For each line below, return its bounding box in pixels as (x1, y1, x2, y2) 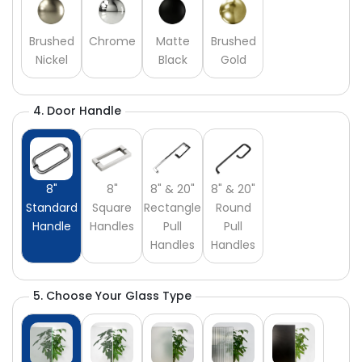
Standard (25, 200, 78, 217)
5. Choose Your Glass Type (33, 288, 192, 305)
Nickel (35, 52, 68, 69)
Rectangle (144, 200, 201, 217)
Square (92, 200, 132, 217)
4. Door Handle (33, 103, 121, 120)
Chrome (88, 33, 136, 50)
